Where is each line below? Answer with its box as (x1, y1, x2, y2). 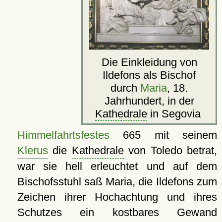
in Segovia (147, 108, 204, 120)
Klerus (17, 144, 48, 157)
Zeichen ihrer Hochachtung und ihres (17, 191, 217, 204)
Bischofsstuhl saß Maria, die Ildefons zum (17, 175, 217, 188)
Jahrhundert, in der (104, 95, 194, 108)
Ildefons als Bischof (103, 69, 196, 82)
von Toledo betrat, (123, 144, 217, 157)
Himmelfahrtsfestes (17, 129, 110, 142)
